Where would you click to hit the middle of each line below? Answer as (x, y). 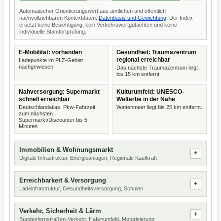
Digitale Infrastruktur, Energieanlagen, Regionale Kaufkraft (88, 158)
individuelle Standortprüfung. (53, 32)
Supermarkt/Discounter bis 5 (53, 120)
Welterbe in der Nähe (146, 99)
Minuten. (29, 126)
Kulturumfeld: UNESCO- (150, 92)
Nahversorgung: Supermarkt (59, 92)
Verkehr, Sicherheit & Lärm (60, 211)
